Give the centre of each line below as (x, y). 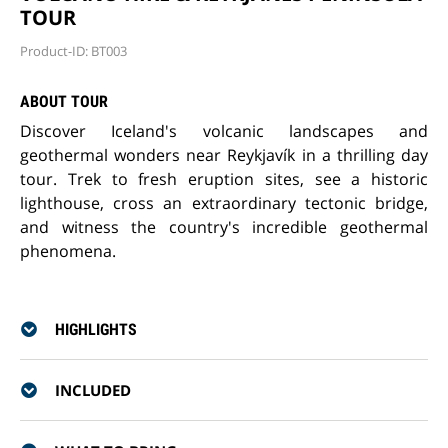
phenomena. (68, 251)
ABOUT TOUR (64, 101)
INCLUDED (93, 390)
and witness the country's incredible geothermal (224, 227)
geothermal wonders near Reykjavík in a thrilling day (224, 155)
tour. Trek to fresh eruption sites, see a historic (224, 179)
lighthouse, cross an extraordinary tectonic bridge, (224, 203)
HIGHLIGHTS (96, 329)
